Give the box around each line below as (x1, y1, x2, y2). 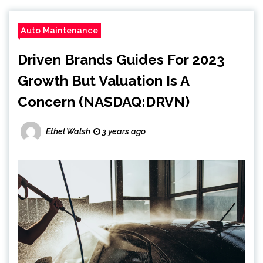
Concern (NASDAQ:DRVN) (18, 93, 190, 111)
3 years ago (100, 127, 146, 137)
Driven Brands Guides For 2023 (18, 51, 225, 69)
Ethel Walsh (46, 126, 90, 136)
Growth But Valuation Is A (18, 72, 189, 90)
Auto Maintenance (21, 25, 98, 36)
